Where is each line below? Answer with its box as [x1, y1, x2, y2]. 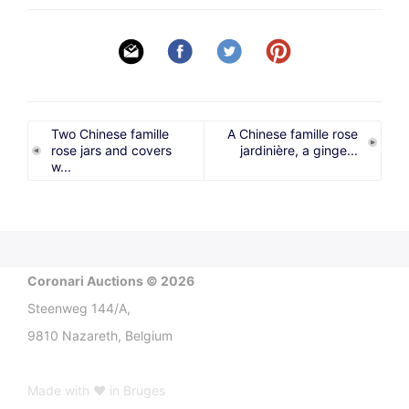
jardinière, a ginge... [240, 142, 358, 158]
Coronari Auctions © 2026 [27, 272, 194, 288]
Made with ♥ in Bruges [27, 382, 165, 398]
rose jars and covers [51, 142, 172, 158]
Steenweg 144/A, [27, 299, 131, 316]
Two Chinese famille [51, 125, 169, 142]
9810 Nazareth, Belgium [27, 327, 173, 343]
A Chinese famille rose [227, 125, 358, 142]
